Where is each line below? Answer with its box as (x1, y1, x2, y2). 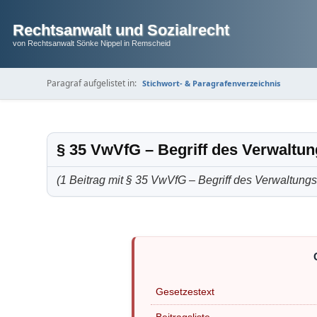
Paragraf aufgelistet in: (47, 77, 137, 90)
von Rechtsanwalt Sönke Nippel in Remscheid (12, 39, 171, 47)
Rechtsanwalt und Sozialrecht (12, 21, 229, 39)
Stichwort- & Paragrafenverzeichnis (142, 78, 280, 89)
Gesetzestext (156, 285, 215, 297)
